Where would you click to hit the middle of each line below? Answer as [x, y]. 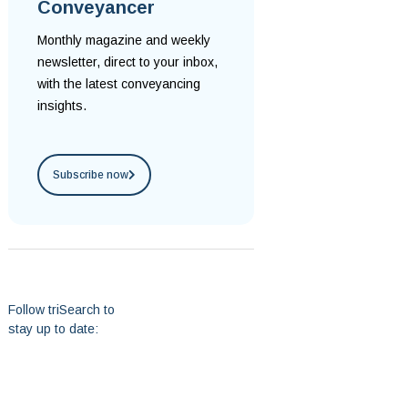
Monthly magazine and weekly [124, 40]
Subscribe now [91, 175]
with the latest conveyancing [119, 84]
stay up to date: [53, 329]
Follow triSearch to [61, 310]
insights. [64, 106]
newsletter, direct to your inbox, [127, 62]
